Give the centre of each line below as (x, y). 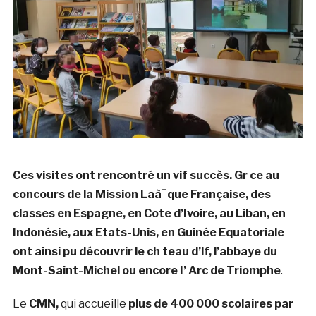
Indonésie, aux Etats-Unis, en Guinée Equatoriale (148, 232)
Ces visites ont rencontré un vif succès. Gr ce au (146, 175)
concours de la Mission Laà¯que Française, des (141, 194)
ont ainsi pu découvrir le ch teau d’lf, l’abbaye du (145, 251)
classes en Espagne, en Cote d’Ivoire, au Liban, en (149, 213)
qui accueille (93, 303)
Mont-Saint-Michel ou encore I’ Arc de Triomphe (146, 270)
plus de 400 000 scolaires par (209, 303)
